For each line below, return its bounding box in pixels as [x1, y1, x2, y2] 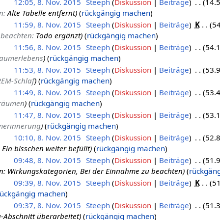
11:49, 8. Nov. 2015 [13, 87, 81, 97]
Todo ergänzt [35, 30, 81, 40]
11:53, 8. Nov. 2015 [13, 64, 81, 75]
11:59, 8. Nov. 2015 [13, 19, 81, 29]
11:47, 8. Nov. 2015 [13, 110, 81, 120]
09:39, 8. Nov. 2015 [13, 177, 81, 188]
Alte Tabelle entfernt [7, 7, 75, 18]
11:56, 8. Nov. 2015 [13, 42, 81, 52]
